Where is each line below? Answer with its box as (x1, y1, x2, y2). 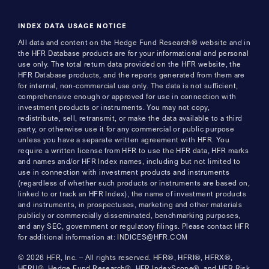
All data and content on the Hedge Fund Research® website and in (18, 37, 251, 47)
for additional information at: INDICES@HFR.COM (18, 232, 188, 241)
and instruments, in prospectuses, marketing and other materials (18, 199, 243, 209)
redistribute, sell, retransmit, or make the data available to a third (18, 113, 243, 122)
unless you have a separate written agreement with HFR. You (18, 134, 230, 144)
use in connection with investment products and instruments (18, 167, 230, 177)
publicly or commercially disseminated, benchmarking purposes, (18, 210, 241, 220)
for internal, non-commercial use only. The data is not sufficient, (18, 80, 238, 90)
